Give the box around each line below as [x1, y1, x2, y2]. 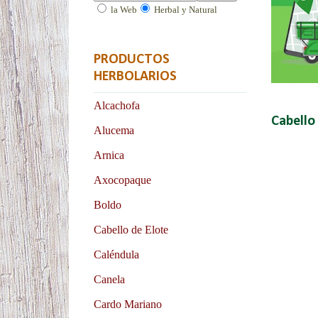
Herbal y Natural [152, 4, 217, 15]
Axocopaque [94, 173, 151, 186]
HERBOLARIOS [94, 69, 177, 84]
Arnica [94, 148, 124, 161]
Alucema [94, 124, 134, 136]
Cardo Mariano [94, 297, 162, 310]
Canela [94, 273, 125, 285]
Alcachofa [94, 99, 140, 111]
